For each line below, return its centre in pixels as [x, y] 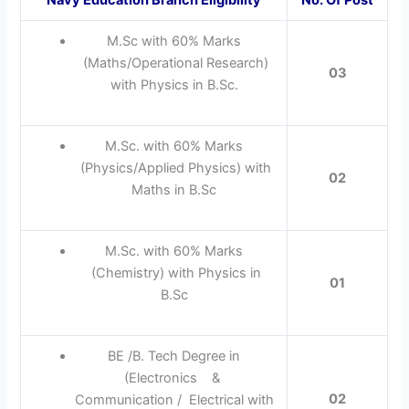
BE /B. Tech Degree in [174, 356]
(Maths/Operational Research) [174, 63]
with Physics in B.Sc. [174, 84]
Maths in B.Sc [174, 189]
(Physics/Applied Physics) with [174, 168]
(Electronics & [174, 378]
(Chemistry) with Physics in [174, 273]
